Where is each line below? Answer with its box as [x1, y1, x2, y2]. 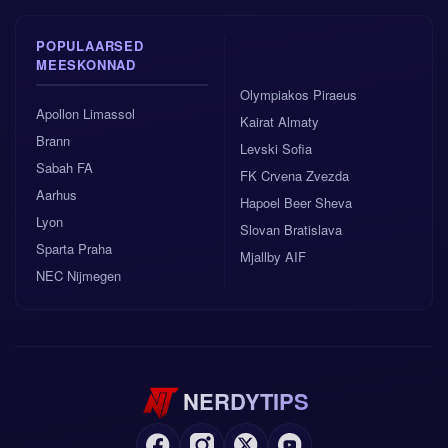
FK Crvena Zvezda [240, 166, 349, 185]
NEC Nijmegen [36, 266, 121, 285]
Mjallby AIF [240, 247, 306, 266]
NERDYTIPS [183, 384, 309, 417]
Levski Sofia [240, 139, 312, 158]
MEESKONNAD [36, 55, 137, 74]
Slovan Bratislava [240, 220, 342, 239]
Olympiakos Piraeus [240, 85, 357, 104]
